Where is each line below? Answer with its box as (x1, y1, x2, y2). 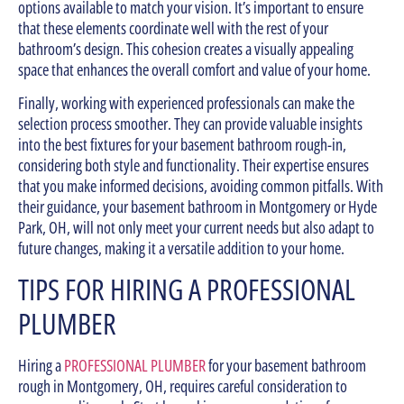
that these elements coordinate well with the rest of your (18, 16, 328, 39)
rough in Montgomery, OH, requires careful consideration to (18, 374, 347, 397)
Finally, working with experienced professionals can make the (18, 92, 354, 115)
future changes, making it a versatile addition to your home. (18, 237, 344, 260)
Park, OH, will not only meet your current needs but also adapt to (18, 216, 374, 239)
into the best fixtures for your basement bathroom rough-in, (18, 133, 346, 156)
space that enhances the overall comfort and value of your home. (18, 58, 371, 80)
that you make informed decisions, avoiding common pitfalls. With (18, 175, 383, 197)
